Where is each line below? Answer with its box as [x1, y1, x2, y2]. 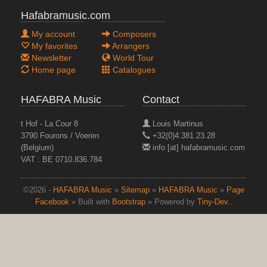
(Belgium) [21, 144, 54, 152]
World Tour [110, 53, 154, 63]
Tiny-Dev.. [197, 198, 232, 206]
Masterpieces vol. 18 [87, 211, 168, 221]
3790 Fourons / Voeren [21, 132, 99, 140]
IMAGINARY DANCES [88, 196, 167, 204]
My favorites [29, 41, 77, 51]
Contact [142, 94, 179, 105]
